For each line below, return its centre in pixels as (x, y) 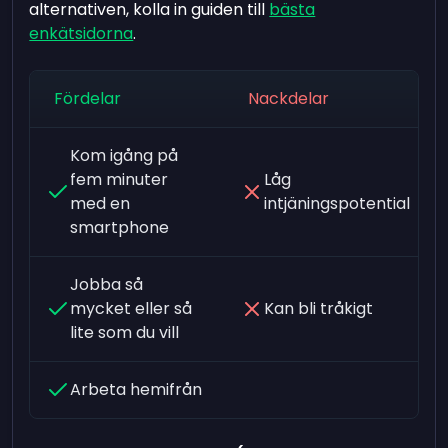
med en (100, 203)
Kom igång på (124, 155)
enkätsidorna (81, 33)
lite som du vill (125, 332)
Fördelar (88, 98)
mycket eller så (131, 308)
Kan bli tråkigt (318, 308)
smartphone (120, 227)
